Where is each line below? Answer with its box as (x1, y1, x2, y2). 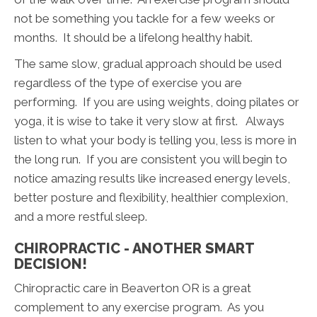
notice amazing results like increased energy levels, (14, 171, 290, 186)
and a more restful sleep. (14, 209, 147, 224)
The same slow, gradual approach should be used (14, 57, 282, 71)
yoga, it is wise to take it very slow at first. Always (14, 114, 284, 129)
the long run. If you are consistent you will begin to (14, 152, 287, 167)
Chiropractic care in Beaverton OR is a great (14, 281, 251, 296)
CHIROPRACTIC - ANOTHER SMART (14, 240, 254, 258)
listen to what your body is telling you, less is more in (14, 133, 296, 148)
